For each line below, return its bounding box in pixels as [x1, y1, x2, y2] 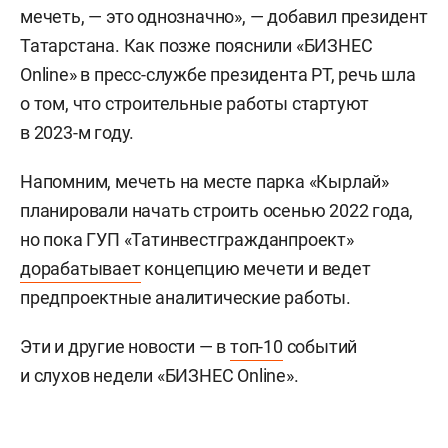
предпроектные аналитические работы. [20, 286, 351, 308]
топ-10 [230, 335, 283, 357]
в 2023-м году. [20, 121, 135, 143]
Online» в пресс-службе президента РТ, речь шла [20, 63, 416, 85]
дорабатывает [20, 257, 141, 279]
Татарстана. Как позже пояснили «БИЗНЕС [20, 34, 373, 56]
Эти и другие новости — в [20, 335, 231, 357]
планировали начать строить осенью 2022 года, [20, 199, 414, 221]
